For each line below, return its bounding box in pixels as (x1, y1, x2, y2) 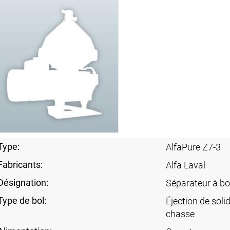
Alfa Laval (165, 159, 205, 170)
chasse (165, 208, 195, 219)
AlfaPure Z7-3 (165, 141, 221, 152)
